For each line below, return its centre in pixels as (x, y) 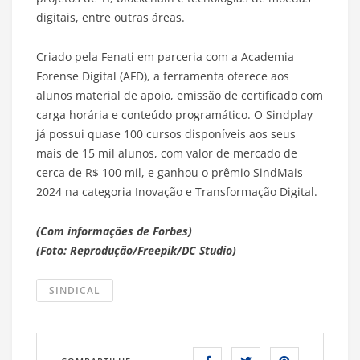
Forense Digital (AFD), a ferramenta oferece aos (163, 76)
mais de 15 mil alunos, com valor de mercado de (167, 153)
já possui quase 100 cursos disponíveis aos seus (166, 134)
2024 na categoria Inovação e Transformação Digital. (177, 192)
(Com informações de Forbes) (114, 231)
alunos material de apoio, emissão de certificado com (180, 96)
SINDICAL (75, 291)
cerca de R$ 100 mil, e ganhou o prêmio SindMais (170, 173)
